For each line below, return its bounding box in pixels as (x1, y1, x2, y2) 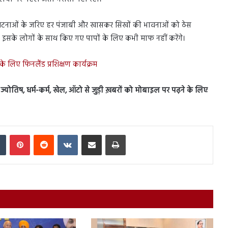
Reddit (53, 128, 72, 139)
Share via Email (101, 128, 117, 139)
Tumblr (6, 128, 26, 139)
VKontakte (77, 128, 107, 139)
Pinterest (30, 128, 54, 139)
